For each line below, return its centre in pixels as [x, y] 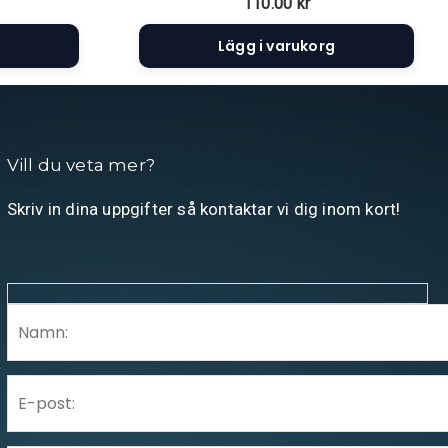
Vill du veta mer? [81, 165]
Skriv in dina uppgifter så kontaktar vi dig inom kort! [203, 209]
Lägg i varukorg [276, 46]
